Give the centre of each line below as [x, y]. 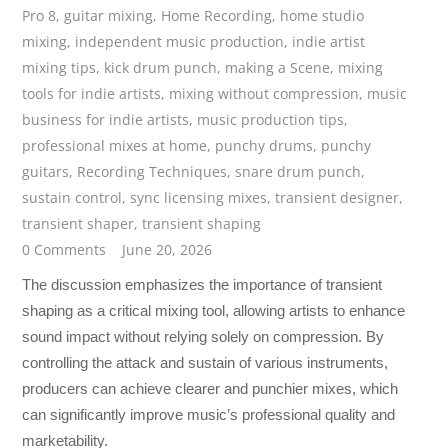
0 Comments [64, 250]
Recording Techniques [152, 172]
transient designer [337, 198]
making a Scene [278, 68]
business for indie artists [106, 120]
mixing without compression [264, 94]
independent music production [180, 42]
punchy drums [264, 146]
